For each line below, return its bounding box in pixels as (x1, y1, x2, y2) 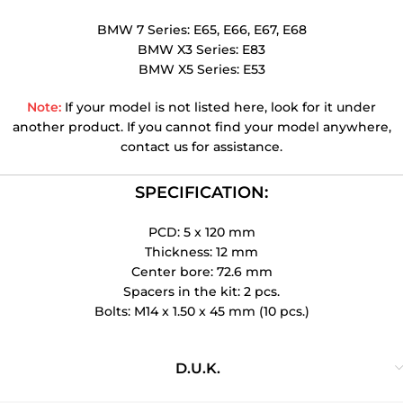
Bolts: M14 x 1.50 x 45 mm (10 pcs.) (94, 303, 309, 319)
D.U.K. (175, 360, 220, 377)
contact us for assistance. (121, 139, 282, 155)
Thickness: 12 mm (145, 244, 258, 260)
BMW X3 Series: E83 (138, 41, 265, 58)
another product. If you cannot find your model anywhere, (12, 119, 391, 135)
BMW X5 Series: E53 (138, 61, 265, 77)
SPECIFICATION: (135, 183, 268, 202)
